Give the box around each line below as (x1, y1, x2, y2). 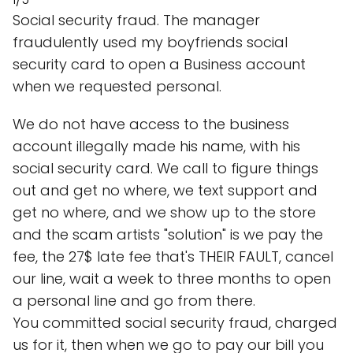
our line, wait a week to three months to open (13, 268, 331, 288)
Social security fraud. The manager (13, 9, 260, 30)
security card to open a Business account (13, 54, 306, 74)
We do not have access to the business (13, 113, 289, 134)
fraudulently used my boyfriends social (13, 32, 288, 52)
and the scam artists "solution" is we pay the (13, 224, 323, 244)
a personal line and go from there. (13, 290, 255, 310)
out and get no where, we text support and (13, 180, 318, 200)
